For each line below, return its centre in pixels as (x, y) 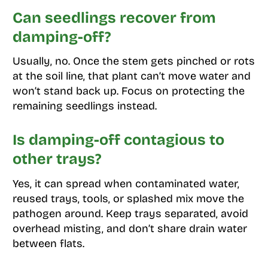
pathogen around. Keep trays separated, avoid (130, 213)
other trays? (57, 159)
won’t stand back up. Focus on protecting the (128, 91)
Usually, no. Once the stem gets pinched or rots (133, 61)
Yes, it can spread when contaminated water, (126, 183)
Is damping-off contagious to (118, 140)
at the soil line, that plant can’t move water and (131, 76)
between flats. (48, 243)
